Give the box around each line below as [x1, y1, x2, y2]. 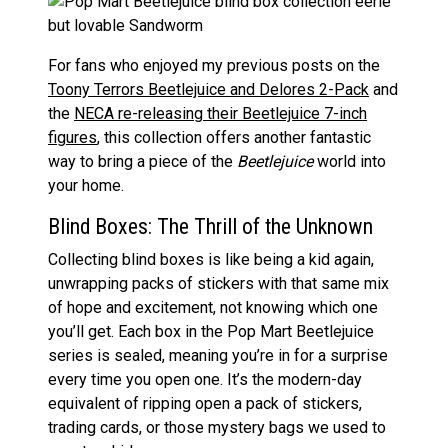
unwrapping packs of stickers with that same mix [48, 273, 389, 293]
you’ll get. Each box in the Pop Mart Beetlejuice [48, 321, 374, 341]
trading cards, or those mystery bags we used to [48, 417, 386, 437]
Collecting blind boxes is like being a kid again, [48, 249, 374, 269]
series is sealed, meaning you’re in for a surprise [48, 345, 388, 365]
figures [48, 127, 97, 147]
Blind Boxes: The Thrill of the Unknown [48, 213, 373, 239]
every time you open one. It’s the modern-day [48, 369, 362, 389]
